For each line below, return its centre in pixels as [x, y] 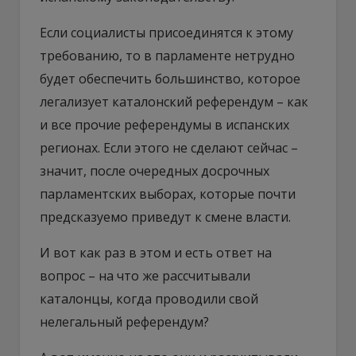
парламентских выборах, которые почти [168, 193]
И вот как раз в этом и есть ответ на [156, 252]
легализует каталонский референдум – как [174, 101]
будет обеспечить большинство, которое [170, 78]
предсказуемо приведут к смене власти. [165, 217]
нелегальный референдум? [124, 321]
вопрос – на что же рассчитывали [145, 275]
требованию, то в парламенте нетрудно [167, 55]
